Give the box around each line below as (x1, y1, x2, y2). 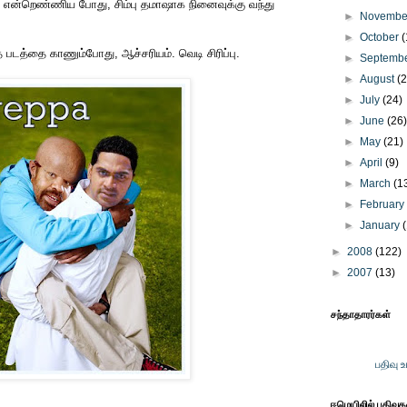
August (360, 73, 398, 85)
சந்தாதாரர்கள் (331, 309, 391, 320)
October (360, 31, 402, 44)
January (360, 219, 403, 232)
